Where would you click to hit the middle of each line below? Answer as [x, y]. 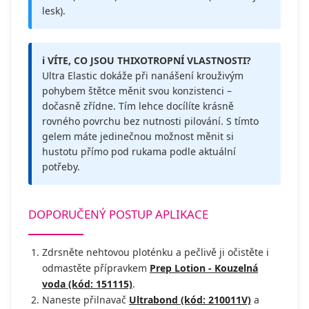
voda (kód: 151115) [87, 283]
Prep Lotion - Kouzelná [204, 268]
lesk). [54, 10]
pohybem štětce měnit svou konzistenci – [137, 90]
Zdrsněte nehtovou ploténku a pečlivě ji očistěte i [156, 252]
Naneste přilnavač [86, 299]
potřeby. [61, 166]
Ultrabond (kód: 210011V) [190, 299]
